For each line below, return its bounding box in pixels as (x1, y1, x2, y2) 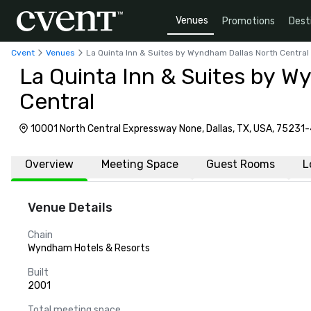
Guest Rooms (206, 158, 275, 171)
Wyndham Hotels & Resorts (28, 242, 150, 254)
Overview (25, 158, 74, 171)
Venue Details (28, 200, 112, 215)
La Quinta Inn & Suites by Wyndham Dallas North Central (86, 47, 309, 58)
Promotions (222, 15, 275, 27)
